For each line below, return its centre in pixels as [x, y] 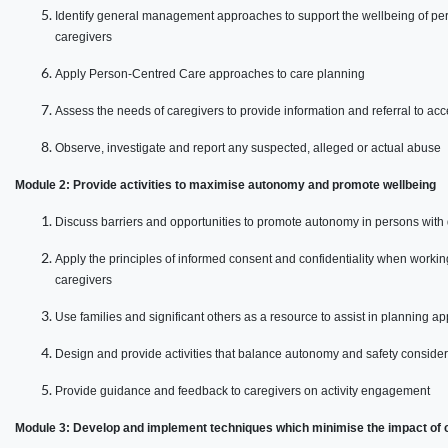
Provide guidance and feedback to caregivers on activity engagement [242, 391]
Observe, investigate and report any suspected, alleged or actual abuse [248, 148]
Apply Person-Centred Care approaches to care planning [210, 74]
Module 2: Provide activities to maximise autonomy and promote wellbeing [225, 185]
